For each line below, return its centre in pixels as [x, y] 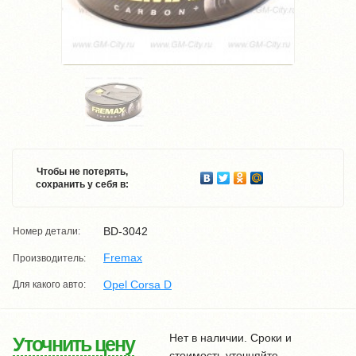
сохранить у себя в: [82, 184]
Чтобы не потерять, [82, 172]
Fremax [123, 258]
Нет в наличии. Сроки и [231, 337]
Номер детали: [46, 232]
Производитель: [49, 258]
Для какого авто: [49, 284]
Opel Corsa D [137, 284]
